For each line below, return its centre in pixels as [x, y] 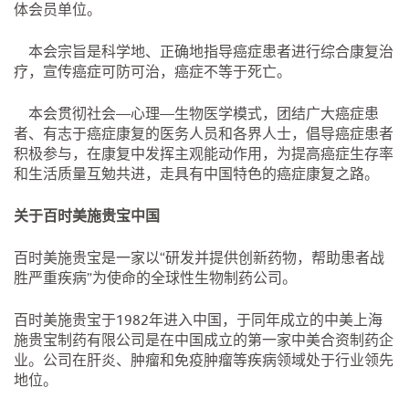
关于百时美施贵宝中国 [87, 218]
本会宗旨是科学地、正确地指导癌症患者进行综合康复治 [204, 53]
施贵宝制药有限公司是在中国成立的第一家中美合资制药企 [204, 342]
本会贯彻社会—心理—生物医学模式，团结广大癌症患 [196, 115]
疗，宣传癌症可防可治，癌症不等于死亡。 [152, 73]
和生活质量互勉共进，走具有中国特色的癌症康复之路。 [196, 176]
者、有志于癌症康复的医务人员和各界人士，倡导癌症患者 [204, 136]
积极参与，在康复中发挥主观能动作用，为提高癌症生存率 [204, 156]
